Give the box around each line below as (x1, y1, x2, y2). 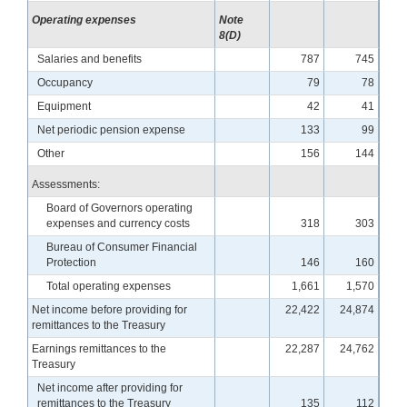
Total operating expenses (46, 279, 171, 293)
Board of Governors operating (46, 201, 193, 214)
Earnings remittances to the (32, 342, 166, 355)
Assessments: (32, 177, 101, 191)
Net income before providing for (32, 303, 187, 316)
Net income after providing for (37, 381, 183, 394)
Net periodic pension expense (37, 123, 185, 136)
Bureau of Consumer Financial (46, 240, 197, 253)
